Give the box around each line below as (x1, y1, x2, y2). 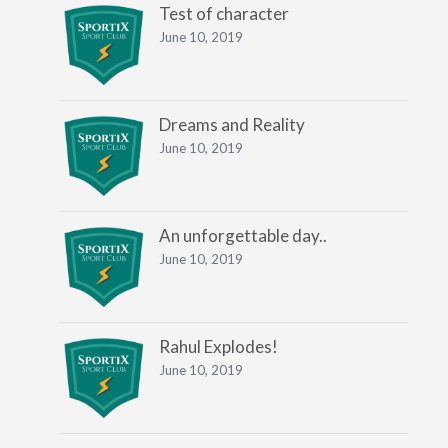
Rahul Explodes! (158, 336, 278, 357)
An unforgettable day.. (158, 225, 327, 246)
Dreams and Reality (158, 114, 305, 135)
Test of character (158, 3, 289, 24)
